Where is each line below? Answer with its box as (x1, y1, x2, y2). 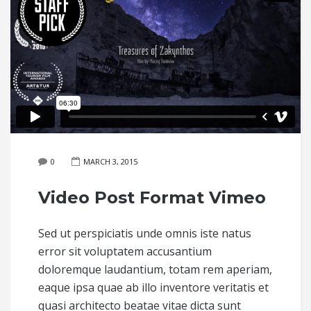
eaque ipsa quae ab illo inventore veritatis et (38, 280, 269, 296)
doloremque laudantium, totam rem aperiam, (38, 262, 272, 278)
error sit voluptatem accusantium (38, 244, 212, 260)
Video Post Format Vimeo (38, 187, 266, 208)
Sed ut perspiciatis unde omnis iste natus (38, 226, 251, 242)
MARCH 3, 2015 (83, 156, 137, 167)
